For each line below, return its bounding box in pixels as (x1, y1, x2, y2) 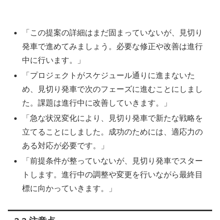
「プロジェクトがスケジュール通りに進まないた (22, 71, 195, 80)
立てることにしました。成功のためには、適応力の (22, 127, 203, 136)
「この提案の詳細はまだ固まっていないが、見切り (22, 28, 203, 37)
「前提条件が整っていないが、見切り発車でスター (22, 157, 203, 165)
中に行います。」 (22, 55, 85, 64)
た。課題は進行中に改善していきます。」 (22, 98, 172, 107)
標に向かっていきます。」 (22, 184, 117, 193)
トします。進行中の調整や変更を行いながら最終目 (22, 170, 203, 179)
